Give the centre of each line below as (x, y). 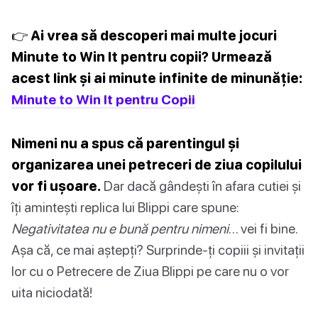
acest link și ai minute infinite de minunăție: (157, 77)
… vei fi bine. (263, 228)
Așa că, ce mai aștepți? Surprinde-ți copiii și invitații (158, 249)
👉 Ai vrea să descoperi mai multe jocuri (144, 35)
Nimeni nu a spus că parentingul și (125, 143)
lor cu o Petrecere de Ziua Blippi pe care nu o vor (150, 270)
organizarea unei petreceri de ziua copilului (157, 164)
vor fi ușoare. (56, 185)
